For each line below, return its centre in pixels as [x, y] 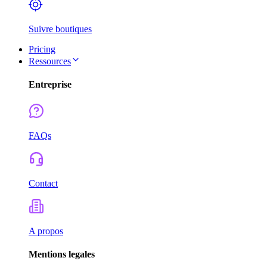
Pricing [42, 49]
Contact [43, 183]
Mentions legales [62, 254]
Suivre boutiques [60, 29]
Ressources [50, 61]
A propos [46, 231]
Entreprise [50, 85]
